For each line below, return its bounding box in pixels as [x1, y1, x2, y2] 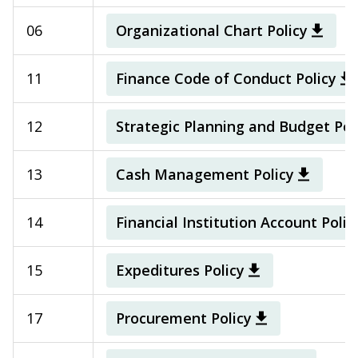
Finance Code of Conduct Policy [116, 69, 336, 89]
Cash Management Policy [116, 165, 294, 185]
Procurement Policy [116, 308, 252, 328]
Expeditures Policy [116, 261, 245, 280]
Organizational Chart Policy [116, 21, 308, 41]
